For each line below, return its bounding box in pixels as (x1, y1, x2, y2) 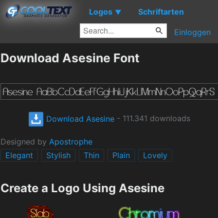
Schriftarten (138, 6, 184, 17)
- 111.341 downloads (114, 113, 190, 124)
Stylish (46, 150, 71, 161)
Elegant (5, 150, 33, 161)
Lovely (143, 150, 167, 161)
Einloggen (174, 27, 211, 37)
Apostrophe (49, 137, 92, 147)
